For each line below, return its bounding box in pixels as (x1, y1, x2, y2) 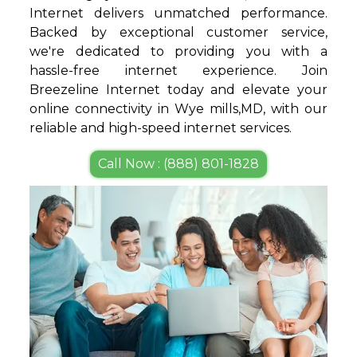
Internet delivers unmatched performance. (29, 5, 328, 21)
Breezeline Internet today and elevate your (29, 81, 328, 97)
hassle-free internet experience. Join (29, 62, 328, 78)
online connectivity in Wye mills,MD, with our (29, 100, 328, 116)
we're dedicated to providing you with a (29, 43, 328, 59)
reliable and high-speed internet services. (29, 120, 292, 135)
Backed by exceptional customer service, (29, 24, 328, 40)
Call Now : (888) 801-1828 (98, 155, 259, 171)
